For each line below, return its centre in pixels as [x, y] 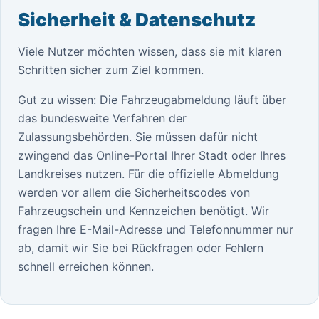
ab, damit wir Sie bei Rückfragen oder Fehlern [141, 248]
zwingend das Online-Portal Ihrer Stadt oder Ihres [152, 155]
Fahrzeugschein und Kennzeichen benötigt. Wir [143, 211]
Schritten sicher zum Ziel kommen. [111, 70]
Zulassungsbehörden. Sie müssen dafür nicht [138, 137]
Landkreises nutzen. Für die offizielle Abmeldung [148, 174]
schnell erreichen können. [86, 266]
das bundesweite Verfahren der [102, 118]
